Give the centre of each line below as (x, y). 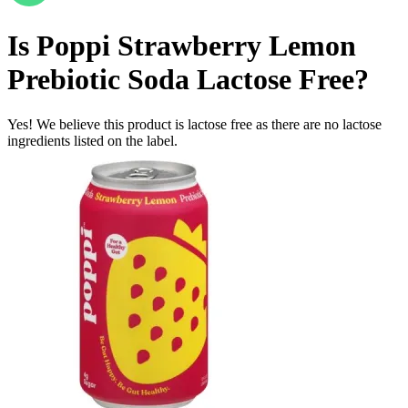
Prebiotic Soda (98, 80)
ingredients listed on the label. (92, 140)
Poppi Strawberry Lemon (196, 46)
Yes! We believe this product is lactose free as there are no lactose (194, 124)
